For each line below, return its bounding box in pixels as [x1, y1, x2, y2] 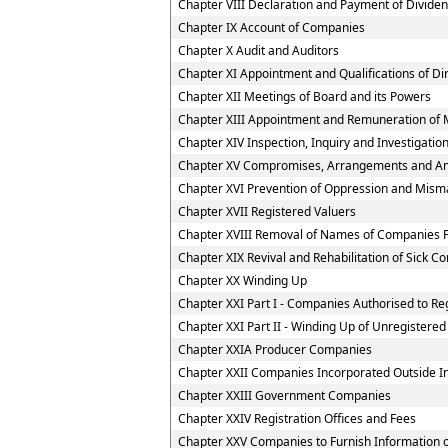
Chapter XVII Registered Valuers [178, 203, 356, 220]
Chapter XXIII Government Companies [178, 387, 391, 404]
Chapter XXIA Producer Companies [178, 341, 372, 358]
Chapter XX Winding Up [178, 272, 307, 289]
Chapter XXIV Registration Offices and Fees [178, 410, 416, 427]
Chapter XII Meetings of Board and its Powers [178, 88, 431, 105]
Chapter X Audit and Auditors [178, 42, 339, 59]
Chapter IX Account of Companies [178, 19, 365, 36]
